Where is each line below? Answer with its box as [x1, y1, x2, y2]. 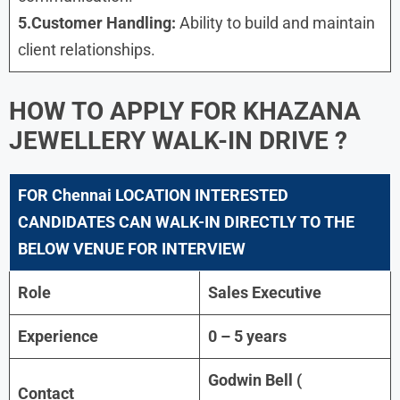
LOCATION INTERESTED [115, 185, 288, 204]
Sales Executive [208, 282, 321, 302]
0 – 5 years [208, 326, 287, 346]
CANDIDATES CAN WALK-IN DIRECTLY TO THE [18, 212, 354, 231]
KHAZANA [243, 96, 361, 126]
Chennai [52, 185, 112, 204]
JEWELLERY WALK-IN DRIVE [9, 125, 335, 155]
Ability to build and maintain [179, 12, 375, 32]
